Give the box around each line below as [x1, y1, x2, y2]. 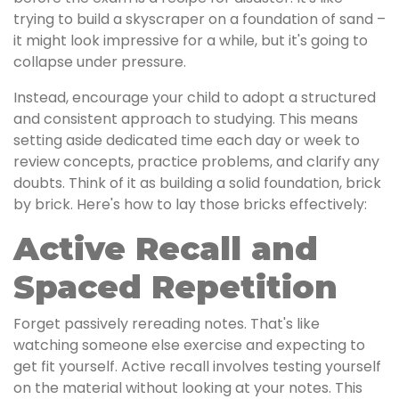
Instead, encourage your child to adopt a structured [13, 87, 376, 108]
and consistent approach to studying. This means [13, 109, 358, 129]
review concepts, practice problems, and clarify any [13, 151, 379, 172]
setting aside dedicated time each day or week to [13, 130, 360, 151]
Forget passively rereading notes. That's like [13, 313, 320, 334]
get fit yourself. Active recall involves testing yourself [13, 356, 381, 377]
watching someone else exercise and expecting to [13, 335, 365, 355]
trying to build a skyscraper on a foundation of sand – [13, 9, 386, 29]
